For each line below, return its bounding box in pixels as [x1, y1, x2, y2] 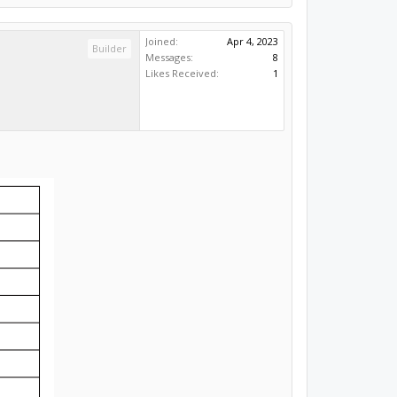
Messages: [145, 50, 194, 64]
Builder [92, 41, 128, 55]
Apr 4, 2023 [227, 34, 279, 48]
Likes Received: [145, 66, 220, 80]
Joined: [145, 34, 179, 48]
